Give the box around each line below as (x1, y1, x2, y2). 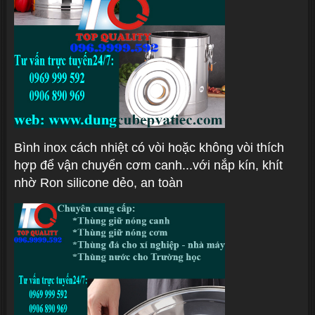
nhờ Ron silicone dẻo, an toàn (14, 176, 186, 190)
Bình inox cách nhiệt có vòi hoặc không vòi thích (14, 141, 284, 155)
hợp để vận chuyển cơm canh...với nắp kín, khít (14, 158, 283, 172)
